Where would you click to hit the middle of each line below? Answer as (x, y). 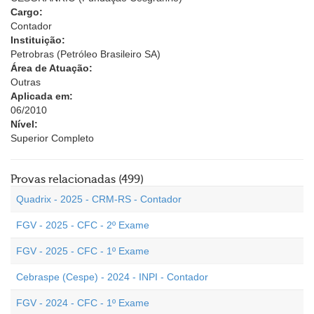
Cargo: (27, 12)
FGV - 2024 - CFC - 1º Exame (83, 303)
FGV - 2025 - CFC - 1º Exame (83, 251)
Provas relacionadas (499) (77, 179)
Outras (26, 82)
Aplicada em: (42, 96)
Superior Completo (52, 138)
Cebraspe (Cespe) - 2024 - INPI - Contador (112, 277)
